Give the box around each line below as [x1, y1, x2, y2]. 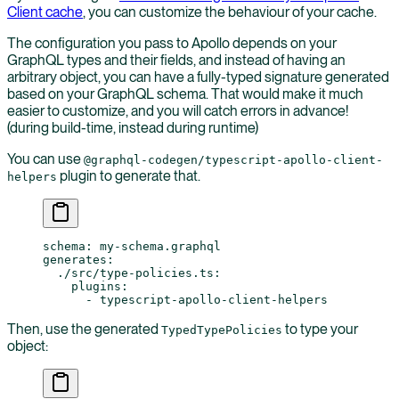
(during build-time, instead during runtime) [7, 118, 258, 136]
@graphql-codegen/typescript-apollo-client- [84, 152, 383, 167]
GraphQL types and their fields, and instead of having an [7, 51, 346, 69]
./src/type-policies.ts [43, 265, 214, 280]
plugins [43, 279, 121, 293]
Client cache [7, 3, 83, 20]
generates [43, 252, 107, 266]
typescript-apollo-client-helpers [100, 292, 328, 306]
